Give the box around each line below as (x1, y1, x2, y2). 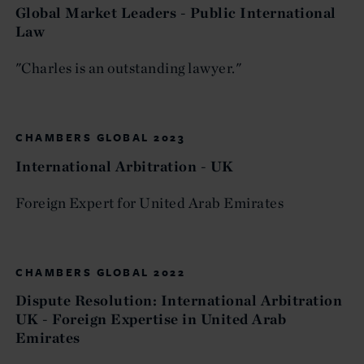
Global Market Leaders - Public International (15, 3, 336, 23)
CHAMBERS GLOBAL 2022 (15, 264, 185, 279)
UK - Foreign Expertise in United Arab (15, 309, 287, 328)
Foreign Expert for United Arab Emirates (15, 193, 284, 212)
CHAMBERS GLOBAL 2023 (15, 130, 185, 145)
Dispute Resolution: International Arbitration (15, 290, 343, 310)
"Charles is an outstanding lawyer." (15, 58, 242, 78)
